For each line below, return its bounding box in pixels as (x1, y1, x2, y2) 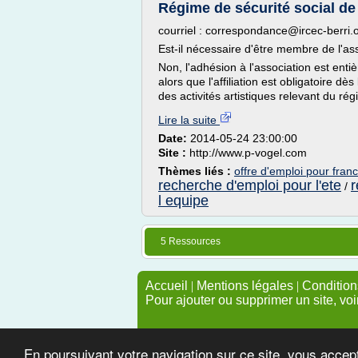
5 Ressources (161, 236, 221, 247)
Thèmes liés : (158, 165, 234, 177)
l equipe (158, 193, 209, 209)
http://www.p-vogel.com (189, 146, 307, 159)
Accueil (145, 279, 188, 292)
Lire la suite (158, 113, 220, 126)
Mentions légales (197, 279, 293, 292)
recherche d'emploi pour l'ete (158, 177, 341, 193)
